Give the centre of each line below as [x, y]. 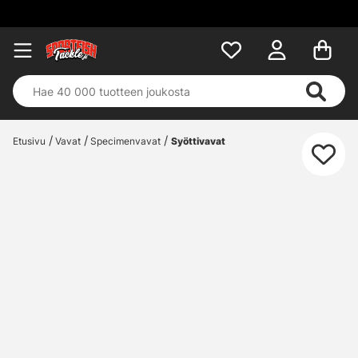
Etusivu [29, 141]
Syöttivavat [198, 141]
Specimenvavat [126, 141]
